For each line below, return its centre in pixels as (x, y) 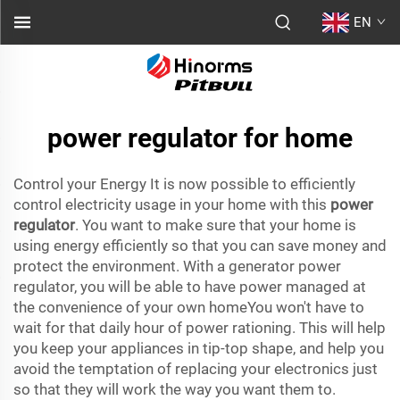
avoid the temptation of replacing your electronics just (196, 369)
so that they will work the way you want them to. (175, 389)
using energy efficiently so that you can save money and (200, 246)
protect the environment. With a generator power (177, 266)
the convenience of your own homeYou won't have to (189, 307)
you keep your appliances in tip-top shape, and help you (199, 348)
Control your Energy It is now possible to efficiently (184, 184)
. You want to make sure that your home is (216, 225)
